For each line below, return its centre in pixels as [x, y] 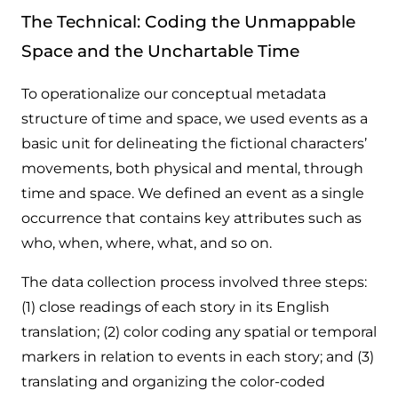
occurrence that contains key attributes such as [191, 219]
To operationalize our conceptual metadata [174, 94]
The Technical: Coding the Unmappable [188, 21]
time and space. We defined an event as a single [193, 194]
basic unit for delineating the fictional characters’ [194, 144]
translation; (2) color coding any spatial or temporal [199, 332]
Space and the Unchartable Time [160, 51]
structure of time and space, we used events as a [195, 119]
